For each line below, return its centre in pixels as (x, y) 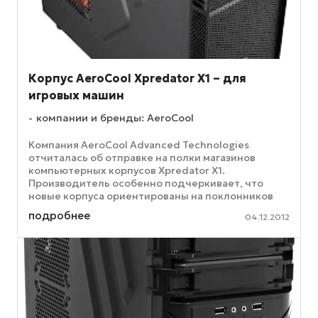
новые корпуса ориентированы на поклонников (151, 196)
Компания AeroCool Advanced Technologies (139, 145)
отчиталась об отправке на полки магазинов (142, 158)
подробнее (59, 215)
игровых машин (76, 95)
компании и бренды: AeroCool (115, 118)
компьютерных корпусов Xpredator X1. (127, 171)
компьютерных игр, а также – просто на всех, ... (149, 209)
